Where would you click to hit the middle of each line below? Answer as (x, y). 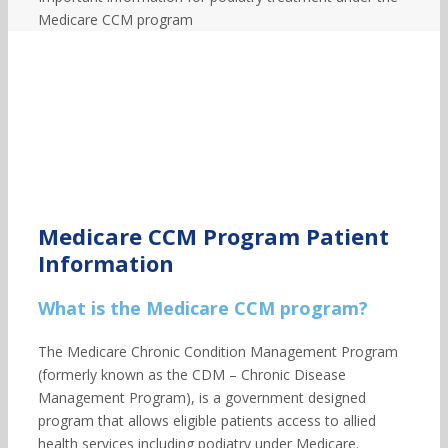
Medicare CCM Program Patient (213, 236)
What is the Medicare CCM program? (202, 308)
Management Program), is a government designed (201, 397)
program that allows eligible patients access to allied (206, 420)
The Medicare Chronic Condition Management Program (217, 351)
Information (105, 263)
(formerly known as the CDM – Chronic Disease (191, 374)
